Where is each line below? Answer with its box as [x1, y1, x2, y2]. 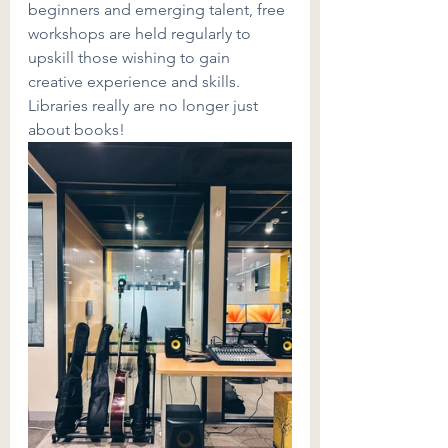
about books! [28, 120, 125, 139]
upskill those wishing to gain [28, 48, 234, 67]
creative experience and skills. [28, 72, 244, 91]
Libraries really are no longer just [28, 96, 262, 115]
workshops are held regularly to [28, 24, 255, 43]
